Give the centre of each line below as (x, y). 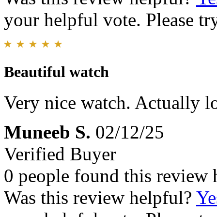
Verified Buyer (60, 154)
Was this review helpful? (100, 198)
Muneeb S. (47, 132)
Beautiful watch (56, 72)
